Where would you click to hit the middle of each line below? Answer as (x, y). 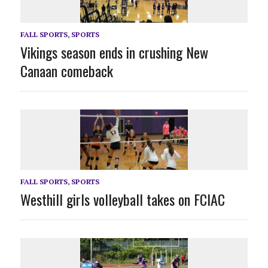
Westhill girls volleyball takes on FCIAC (122, 200)
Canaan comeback (66, 71)
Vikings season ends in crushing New (114, 52)
